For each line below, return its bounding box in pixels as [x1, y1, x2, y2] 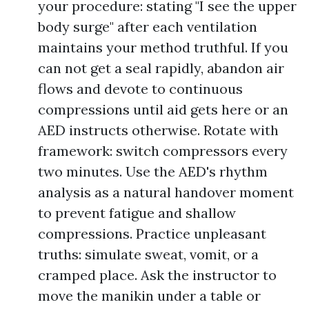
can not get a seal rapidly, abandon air [38, 59, 284, 77]
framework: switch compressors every [38, 142, 288, 159]
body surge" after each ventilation [38, 18, 257, 35]
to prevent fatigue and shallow [38, 204, 236, 221]
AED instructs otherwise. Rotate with [38, 121, 279, 139]
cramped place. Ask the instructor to [38, 266, 277, 283]
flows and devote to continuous [38, 80, 243, 97]
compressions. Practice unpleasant [38, 225, 266, 242]
